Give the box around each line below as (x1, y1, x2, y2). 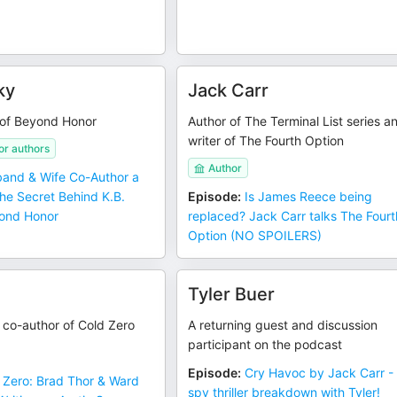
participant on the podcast (188, 337, 343, 352)
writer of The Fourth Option (188, 133, 345, 148)
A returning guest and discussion (188, 317, 378, 332)
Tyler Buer (188, 284, 276, 305)
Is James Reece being (245, 189, 373, 204)
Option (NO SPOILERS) (188, 228, 323, 243)
